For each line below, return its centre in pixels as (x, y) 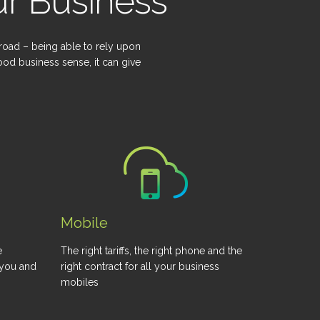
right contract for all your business (140, 266)
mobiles (80, 282)
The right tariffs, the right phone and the (151, 251)
